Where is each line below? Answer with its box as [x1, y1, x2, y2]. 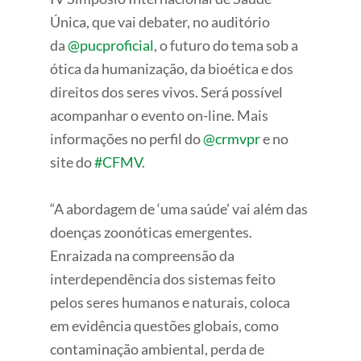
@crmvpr [203, 129, 261, 147]
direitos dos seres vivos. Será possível [50, 82, 284, 101]
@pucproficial [68, 35, 155, 54]
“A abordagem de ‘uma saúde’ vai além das [50, 199, 309, 218]
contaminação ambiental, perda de [50, 339, 265, 358]
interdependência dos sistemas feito [50, 269, 276, 288]
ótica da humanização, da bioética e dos [50, 59, 294, 77]
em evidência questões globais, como [50, 316, 280, 334]
